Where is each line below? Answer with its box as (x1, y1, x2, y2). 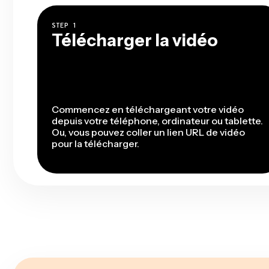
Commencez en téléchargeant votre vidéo (52, 103, 244, 116)
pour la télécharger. (52, 138, 139, 150)
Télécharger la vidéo (52, 30, 218, 51)
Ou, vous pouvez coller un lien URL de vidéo (52, 126, 245, 139)
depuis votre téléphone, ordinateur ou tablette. (52, 115, 263, 127)
